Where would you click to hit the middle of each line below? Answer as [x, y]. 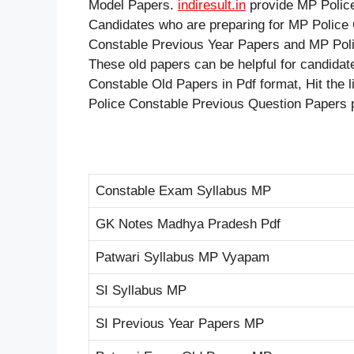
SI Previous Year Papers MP [180, 323]
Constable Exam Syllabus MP [183, 190]
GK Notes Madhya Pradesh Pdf [188, 224]
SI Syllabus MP [141, 290]
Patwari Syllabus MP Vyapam [183, 257]
